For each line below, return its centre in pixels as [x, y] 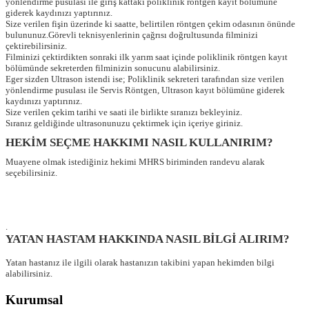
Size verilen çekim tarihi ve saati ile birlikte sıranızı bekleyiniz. [124, 112]
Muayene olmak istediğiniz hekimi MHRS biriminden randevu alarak [135, 162]
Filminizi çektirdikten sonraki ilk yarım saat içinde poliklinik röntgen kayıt [147, 57]
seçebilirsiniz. [31, 173]
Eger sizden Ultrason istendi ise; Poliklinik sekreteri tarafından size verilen [145, 79]
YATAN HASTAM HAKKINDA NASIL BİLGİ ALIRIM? [148, 239]
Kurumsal [34, 299]
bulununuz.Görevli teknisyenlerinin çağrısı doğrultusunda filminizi [132, 35]
